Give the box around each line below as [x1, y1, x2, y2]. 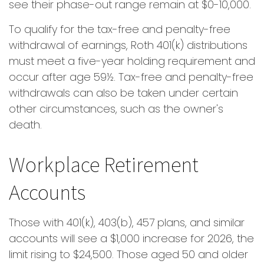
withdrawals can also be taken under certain [9, 85, 238, 100]
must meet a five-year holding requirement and [9, 54, 255, 68]
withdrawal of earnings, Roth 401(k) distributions [9, 38, 247, 52]
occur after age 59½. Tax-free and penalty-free [9, 70, 253, 84]
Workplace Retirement [9, 150, 199, 178]
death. [9, 117, 42, 132]
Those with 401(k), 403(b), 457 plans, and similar [9, 215, 245, 230]
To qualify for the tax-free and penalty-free [9, 22, 230, 37]
